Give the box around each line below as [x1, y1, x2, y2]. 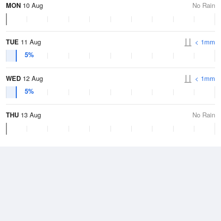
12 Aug [21, 74, 43, 83]
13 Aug [19, 110, 41, 119]
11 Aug [19, 37, 41, 46]
